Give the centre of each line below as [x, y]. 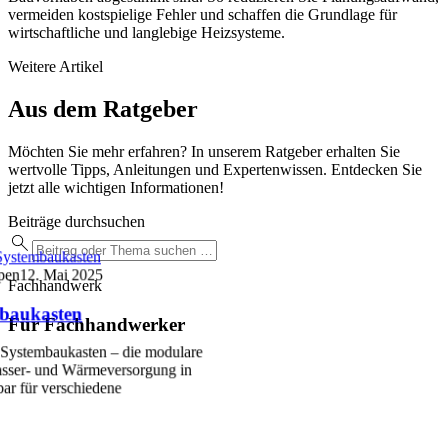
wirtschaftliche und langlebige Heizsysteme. [146, 33]
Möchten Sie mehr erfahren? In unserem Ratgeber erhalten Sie [204, 152]
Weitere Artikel [55, 67]
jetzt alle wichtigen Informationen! [116, 188]
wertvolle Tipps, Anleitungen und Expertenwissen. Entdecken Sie [215, 170]
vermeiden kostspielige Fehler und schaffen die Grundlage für [202, 15]
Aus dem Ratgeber [103, 109]
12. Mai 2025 [61, 275]
